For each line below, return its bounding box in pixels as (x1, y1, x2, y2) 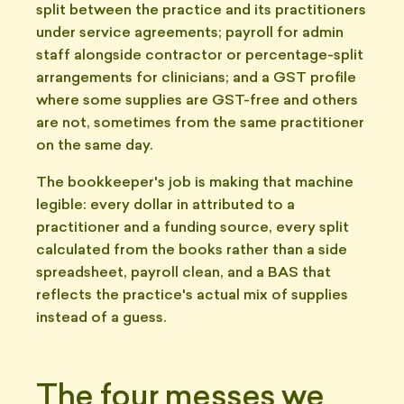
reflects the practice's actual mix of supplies (36, 289, 348, 303)
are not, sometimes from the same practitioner (36, 116, 364, 131)
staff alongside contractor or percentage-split (36, 49, 363, 63)
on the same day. (36, 139, 152, 153)
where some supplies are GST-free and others (36, 94, 358, 108)
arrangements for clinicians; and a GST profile (36, 71, 356, 86)
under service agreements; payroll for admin (36, 26, 344, 41)
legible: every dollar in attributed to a (36, 198, 295, 213)
